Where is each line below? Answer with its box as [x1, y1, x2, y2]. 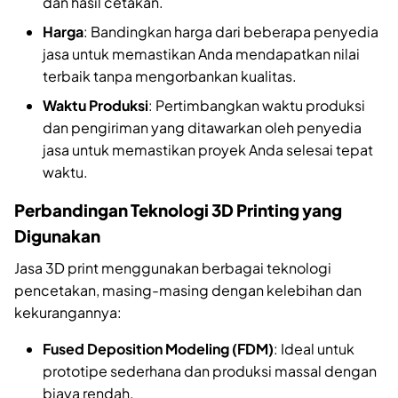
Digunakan [14, 225, 100, 246]
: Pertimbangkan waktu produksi [148, 95, 365, 115]
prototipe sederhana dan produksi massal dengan [43, 362, 377, 381]
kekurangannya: [14, 303, 122, 322]
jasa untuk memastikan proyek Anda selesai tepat [43, 139, 373, 159]
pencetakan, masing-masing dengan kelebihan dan [14, 281, 362, 300]
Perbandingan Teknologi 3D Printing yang [14, 199, 342, 220]
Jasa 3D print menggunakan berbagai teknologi [14, 259, 331, 278]
